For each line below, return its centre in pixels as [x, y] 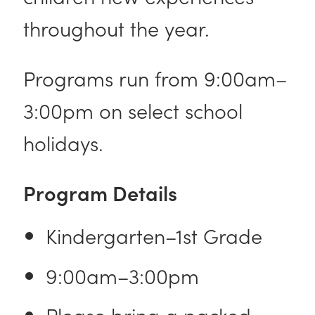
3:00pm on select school [133, 110]
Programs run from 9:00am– [155, 77]
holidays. [66, 142]
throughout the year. [120, 27]
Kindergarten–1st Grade [160, 235]
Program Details [103, 192]
